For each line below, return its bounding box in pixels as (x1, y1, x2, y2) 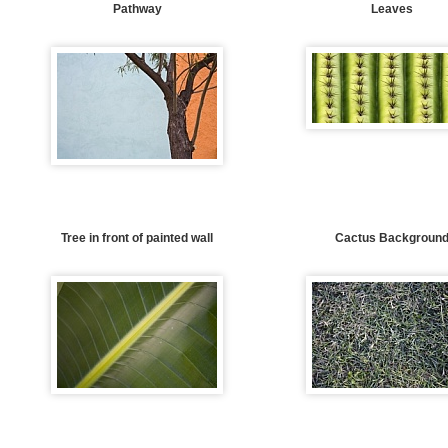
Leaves (370, 2, 413, 16)
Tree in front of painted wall (61, 231, 214, 245)
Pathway (112, 2, 162, 16)
